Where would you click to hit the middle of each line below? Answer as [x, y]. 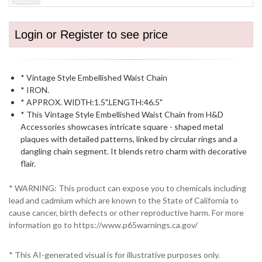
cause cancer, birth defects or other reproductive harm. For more [126, 213]
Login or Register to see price [91, 35]
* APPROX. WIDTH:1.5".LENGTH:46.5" [92, 102]
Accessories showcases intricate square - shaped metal [122, 127]
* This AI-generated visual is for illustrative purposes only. [114, 255]
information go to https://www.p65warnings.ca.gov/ [103, 225]
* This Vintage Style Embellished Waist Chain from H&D [122, 114]
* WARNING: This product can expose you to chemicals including [127, 188]
